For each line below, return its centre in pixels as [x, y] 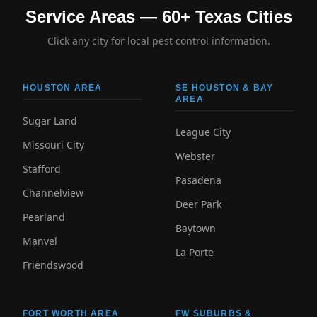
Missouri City [53, 145]
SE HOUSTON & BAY [225, 88]
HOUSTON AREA [63, 88]
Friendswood [53, 265]
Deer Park [198, 204]
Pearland [44, 217]
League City [203, 132]
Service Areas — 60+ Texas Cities [158, 17]
